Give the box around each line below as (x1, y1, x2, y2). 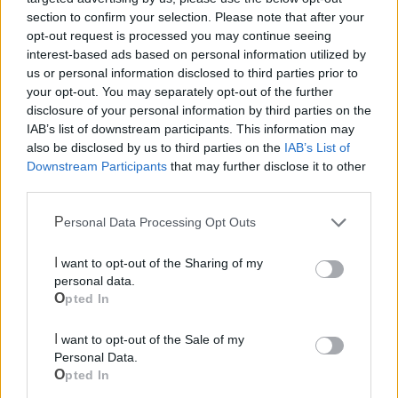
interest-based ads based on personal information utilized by (27, 47, 366, 61)
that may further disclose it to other (167, 159, 366, 173)
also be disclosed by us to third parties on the (27, 140, 284, 155)
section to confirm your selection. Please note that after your (27, 10, 364, 24)
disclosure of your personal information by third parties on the (27, 103, 371, 117)
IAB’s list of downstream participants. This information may (27, 122, 354, 136)
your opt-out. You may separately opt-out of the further (27, 84, 333, 99)
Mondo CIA (13, 187, 137, 220)
